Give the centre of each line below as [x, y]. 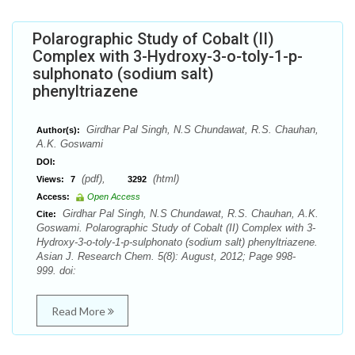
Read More [79, 311]
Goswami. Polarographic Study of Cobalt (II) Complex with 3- [176, 228]
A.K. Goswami [70, 144]
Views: [50, 179]
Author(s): [58, 130]
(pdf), [103, 179]
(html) [164, 179]
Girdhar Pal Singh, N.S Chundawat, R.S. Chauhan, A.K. [189, 214]
